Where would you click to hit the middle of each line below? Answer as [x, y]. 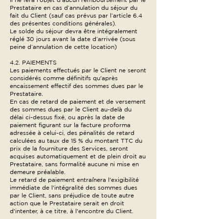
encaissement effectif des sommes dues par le [77, 86]
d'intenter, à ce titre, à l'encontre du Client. [72, 211]
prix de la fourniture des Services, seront [69, 148]
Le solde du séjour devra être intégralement [74, 31]
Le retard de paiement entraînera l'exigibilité [74, 180]
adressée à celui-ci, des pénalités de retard [72, 133]
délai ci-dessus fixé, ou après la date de [67, 117]
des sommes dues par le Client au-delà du [71, 109]
